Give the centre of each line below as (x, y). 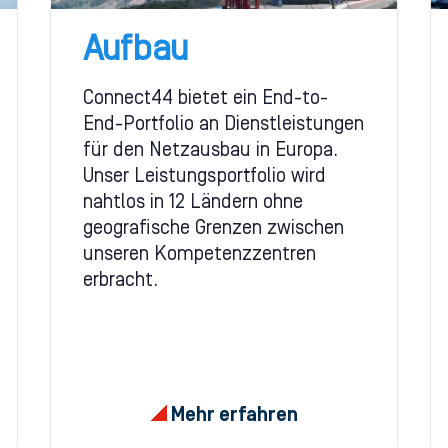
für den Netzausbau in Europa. (210, 151)
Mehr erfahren (232, 415)
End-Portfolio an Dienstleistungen (223, 125)
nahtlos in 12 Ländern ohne (193, 203)
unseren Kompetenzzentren (199, 255)
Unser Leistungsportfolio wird (204, 177)
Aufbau (136, 51)
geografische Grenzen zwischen (213, 229)
